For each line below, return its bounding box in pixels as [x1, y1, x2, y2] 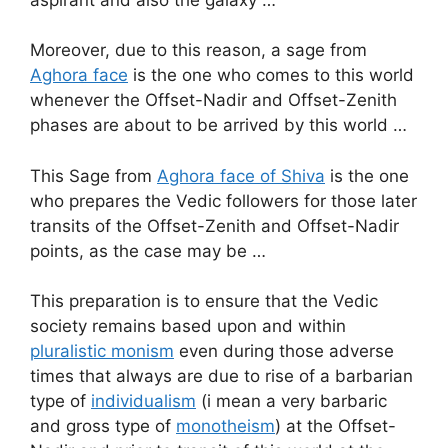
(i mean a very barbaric [196, 391, 387, 412]
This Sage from [30, 165, 157, 186]
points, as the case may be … [30, 240, 266, 261]
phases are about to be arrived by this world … [30, 115, 407, 136]
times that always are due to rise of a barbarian [30, 366, 413, 387]
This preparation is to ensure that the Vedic [30, 291, 378, 312]
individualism [91, 391, 196, 412]
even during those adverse [174, 341, 394, 362]
